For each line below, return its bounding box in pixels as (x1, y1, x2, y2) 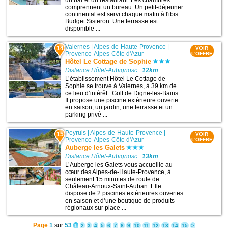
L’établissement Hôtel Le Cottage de (65, 75, 166, 83)
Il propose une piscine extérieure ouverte (65, 97, 179, 104)
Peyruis (65, 129, 87, 137)
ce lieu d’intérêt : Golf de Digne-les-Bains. (65, 90, 180, 97)
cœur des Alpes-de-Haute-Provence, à (65, 168, 172, 176)
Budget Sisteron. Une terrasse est (65, 18, 158, 25)
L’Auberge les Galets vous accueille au (65, 161, 173, 169)
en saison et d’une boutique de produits (65, 197, 175, 205)
